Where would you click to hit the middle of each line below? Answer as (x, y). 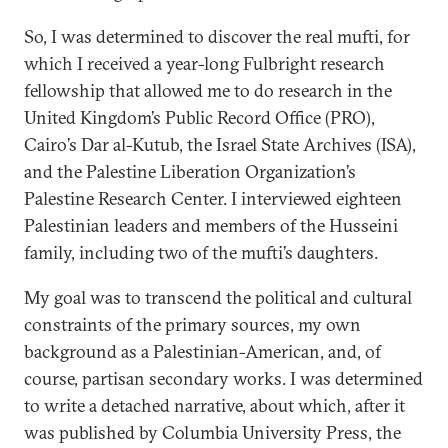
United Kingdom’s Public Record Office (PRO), (199, 117)
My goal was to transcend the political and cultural (218, 297)
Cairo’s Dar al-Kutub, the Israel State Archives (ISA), (220, 144)
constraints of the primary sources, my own (192, 324)
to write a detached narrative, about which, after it (214, 405)
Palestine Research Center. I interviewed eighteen (213, 198)
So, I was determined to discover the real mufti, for (217, 36)
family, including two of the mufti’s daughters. (201, 252)
